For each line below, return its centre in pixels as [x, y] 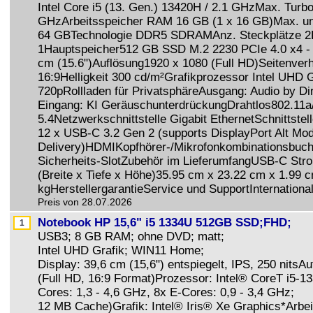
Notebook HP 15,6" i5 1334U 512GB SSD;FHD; [165, 223]
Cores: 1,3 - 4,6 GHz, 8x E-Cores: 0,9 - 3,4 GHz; [168, 292]
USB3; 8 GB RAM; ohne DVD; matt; [133, 236]
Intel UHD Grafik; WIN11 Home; [123, 250]
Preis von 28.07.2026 [85, 202]
